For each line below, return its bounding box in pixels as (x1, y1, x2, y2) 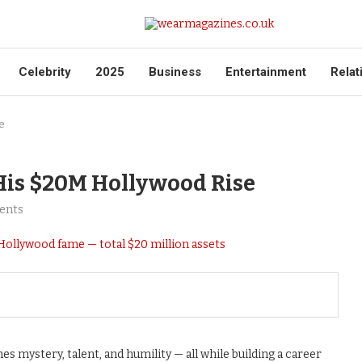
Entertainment (225, 65, 306, 79)
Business (149, 65, 201, 79)
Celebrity (19, 65, 71, 79)
